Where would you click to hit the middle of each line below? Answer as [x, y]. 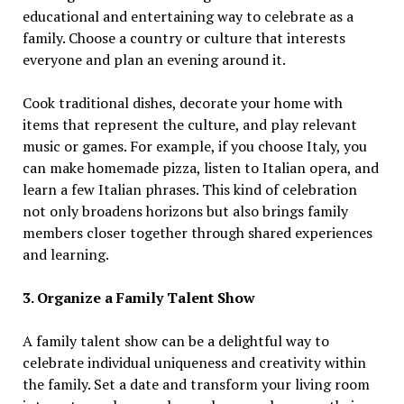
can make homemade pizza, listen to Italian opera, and [200, 168]
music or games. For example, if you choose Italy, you [194, 147]
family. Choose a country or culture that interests [184, 38]
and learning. [65, 255]
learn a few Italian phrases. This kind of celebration [189, 190]
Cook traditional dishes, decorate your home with [182, 103]
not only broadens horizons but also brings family [185, 211]
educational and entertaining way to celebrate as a [188, 17]
